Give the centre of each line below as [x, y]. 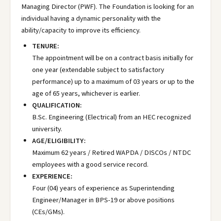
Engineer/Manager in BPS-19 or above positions [103, 200]
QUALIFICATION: [57, 105]
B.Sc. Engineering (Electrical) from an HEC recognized [111, 117]
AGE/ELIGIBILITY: [59, 141]
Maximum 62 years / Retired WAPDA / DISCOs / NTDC [111, 153]
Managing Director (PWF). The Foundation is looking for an [108, 7]
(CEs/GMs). [48, 212]
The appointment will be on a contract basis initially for [113, 58]
